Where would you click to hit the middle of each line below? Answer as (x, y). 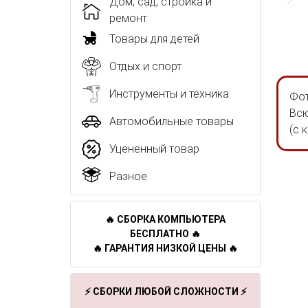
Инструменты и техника (169, 94)
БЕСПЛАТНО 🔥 (165, 234)
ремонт (129, 18)
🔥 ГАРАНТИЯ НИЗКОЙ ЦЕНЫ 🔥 (165, 248)
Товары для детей (154, 39)
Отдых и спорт (145, 66)
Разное (128, 176)
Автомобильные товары (172, 121)
